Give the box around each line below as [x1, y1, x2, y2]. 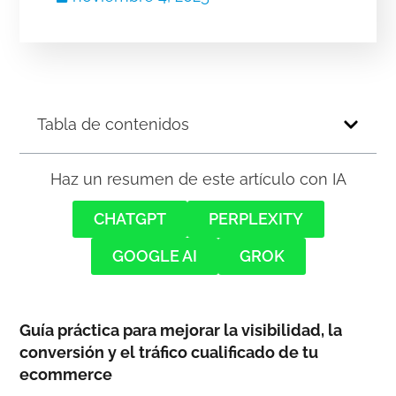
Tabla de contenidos [37, 115, 190, 134]
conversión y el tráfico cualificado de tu [19, 343, 319, 362]
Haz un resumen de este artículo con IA [49, 170, 346, 189]
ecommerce [19, 365, 113, 385]
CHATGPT [93, 209, 166, 229]
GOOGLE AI [111, 247, 197, 266]
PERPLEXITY [208, 209, 303, 229]
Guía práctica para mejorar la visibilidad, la [19, 321, 343, 340]
